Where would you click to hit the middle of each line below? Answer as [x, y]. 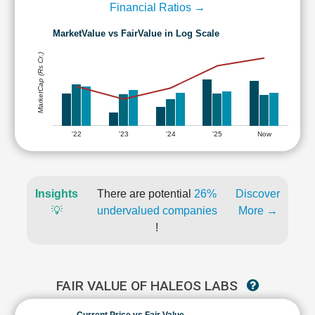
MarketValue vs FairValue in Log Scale [136, 33]
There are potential [146, 194]
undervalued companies [157, 211]
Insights [57, 194]
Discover [258, 194]
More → [258, 211]
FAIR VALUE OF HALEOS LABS [149, 286]
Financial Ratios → [157, 7]
